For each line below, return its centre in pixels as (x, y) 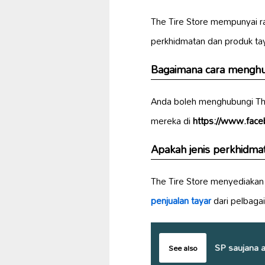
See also (183, 248)
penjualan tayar (181, 200)
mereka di (172, 120)
